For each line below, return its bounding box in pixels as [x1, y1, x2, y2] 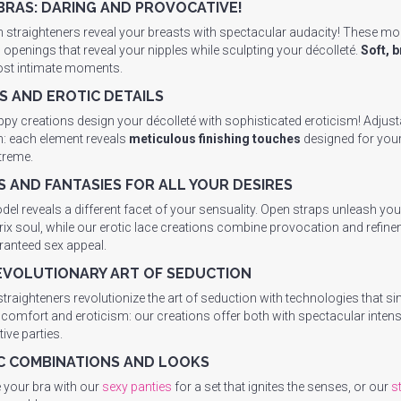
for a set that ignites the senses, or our [172, 380, 391, 394]
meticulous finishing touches [129, 132, 301, 146]
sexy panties [102, 380, 172, 394]
